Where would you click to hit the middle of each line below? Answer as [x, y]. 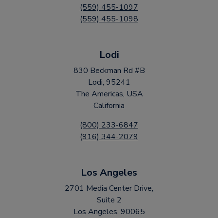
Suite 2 [109, 200]
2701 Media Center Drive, [109, 188]
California [109, 106]
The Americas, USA [109, 94]
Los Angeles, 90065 [109, 212]
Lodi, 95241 [109, 82]
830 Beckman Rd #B [109, 71]
